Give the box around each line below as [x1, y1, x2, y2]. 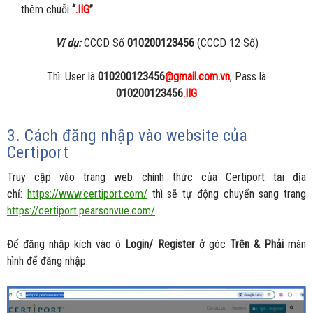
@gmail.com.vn [165, 70, 230, 84]
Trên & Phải [229, 238, 284, 252]
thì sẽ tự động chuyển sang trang [147, 187, 306, 201]
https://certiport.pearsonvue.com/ [7, 204, 155, 218]
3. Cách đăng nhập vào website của [7, 126, 247, 146]
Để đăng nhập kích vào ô [7, 238, 126, 252]
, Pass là [230, 70, 266, 84]
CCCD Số [80, 36, 127, 50]
